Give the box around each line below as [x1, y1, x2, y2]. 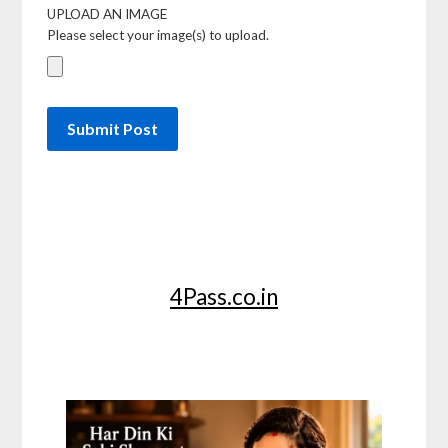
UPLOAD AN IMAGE [47, 6, 168, 23]
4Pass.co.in [170, 282, 278, 310]
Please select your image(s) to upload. [47, 27, 270, 44]
